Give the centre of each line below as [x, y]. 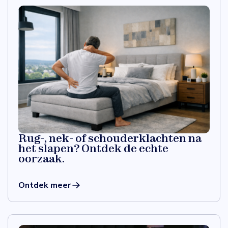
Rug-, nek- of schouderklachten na [110, 138]
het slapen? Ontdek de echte [93, 148]
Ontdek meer [45, 185]
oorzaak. [41, 158]
